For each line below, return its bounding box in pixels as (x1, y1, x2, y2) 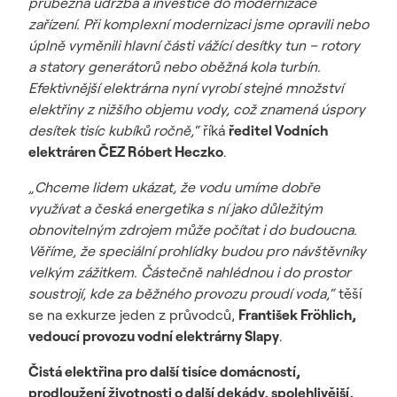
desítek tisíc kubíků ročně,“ (28, 121, 199, 139)
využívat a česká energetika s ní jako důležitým (28, 199, 323, 217)
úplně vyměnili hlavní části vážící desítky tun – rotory (28, 36, 360, 54)
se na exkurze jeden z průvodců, (28, 306, 238, 323)
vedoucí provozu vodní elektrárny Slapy (28, 327, 279, 345)
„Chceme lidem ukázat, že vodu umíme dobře (28, 178, 320, 196)
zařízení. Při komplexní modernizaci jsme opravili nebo (28, 15, 369, 33)
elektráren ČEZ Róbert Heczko (28, 143, 223, 160)
